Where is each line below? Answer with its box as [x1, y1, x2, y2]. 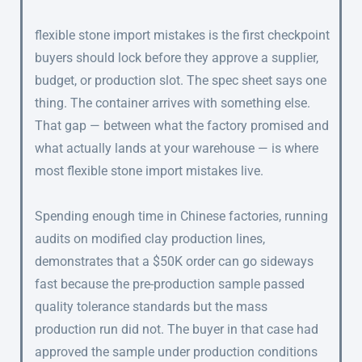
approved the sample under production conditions [35, 344, 318, 360]
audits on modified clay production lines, [35, 231, 265, 247]
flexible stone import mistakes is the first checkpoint [35, 27, 330, 44]
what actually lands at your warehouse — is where [35, 141, 318, 157]
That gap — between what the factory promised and [35, 118, 329, 134]
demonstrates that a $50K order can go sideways [35, 254, 314, 270]
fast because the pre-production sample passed [35, 276, 305, 293]
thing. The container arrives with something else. [35, 95, 310, 112]
